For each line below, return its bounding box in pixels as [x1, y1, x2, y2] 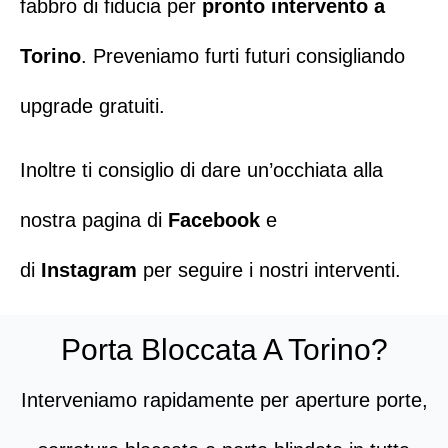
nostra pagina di [20, 209, 168, 231]
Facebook [168, 209, 260, 231]
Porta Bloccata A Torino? [60, 333, 388, 366]
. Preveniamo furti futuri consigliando [81, 44, 405, 67]
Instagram [41, 259, 137, 281]
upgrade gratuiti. [20, 94, 165, 117]
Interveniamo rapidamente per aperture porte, [20, 389, 428, 411]
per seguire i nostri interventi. [143, 259, 401, 281]
